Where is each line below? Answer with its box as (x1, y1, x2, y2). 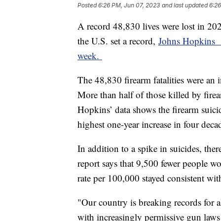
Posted (77, 1, 98, 9)
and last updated (162, 1, 208, 9)
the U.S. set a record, (77, 35, 158, 47)
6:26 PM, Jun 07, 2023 (98, 1, 160, 9)
